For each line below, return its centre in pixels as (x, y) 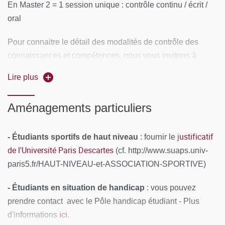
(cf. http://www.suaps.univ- (161, 150)
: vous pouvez (170, 188)
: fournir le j (160, 137)
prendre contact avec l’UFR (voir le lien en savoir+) (98, 69)
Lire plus (23, 77)
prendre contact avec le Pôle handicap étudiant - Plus (103, 201)
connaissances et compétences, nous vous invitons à (102, 55)
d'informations (33, 215)
